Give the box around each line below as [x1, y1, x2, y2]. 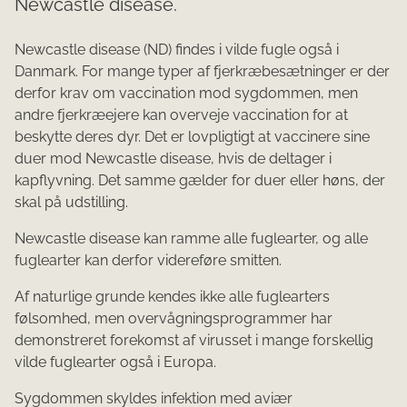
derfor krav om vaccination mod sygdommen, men [15, 84, 358, 102]
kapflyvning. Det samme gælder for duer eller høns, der [15, 171, 385, 189]
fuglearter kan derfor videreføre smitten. [15, 251, 282, 269]
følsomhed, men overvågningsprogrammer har [15, 309, 333, 327]
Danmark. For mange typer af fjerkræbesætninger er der [15, 62, 390, 80]
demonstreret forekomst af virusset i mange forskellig [15, 331, 373, 349]
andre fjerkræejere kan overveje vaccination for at [15, 105, 348, 124]
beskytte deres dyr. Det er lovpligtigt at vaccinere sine [15, 127, 370, 145]
